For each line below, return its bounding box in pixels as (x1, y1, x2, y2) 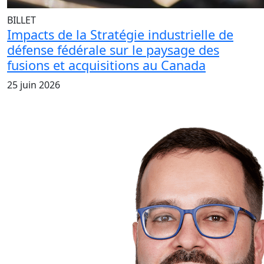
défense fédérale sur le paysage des (7, 41, 219, 59)
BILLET (7, 14, 36, 27)
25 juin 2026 (7, 78, 60, 92)
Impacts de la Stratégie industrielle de (7, 26, 233, 44)
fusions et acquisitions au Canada (7, 57, 206, 74)
